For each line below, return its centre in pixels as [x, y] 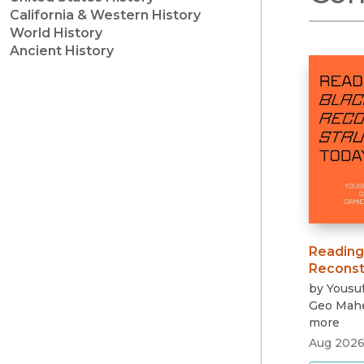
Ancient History [62, 51]
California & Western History [105, 15]
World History [56, 33]
